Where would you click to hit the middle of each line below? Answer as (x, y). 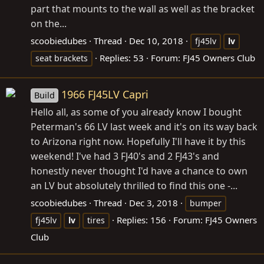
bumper (206, 203)
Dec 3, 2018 (154, 203)
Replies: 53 (122, 58)
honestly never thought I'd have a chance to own (139, 171)
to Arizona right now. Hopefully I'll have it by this (138, 142)
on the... (49, 24)
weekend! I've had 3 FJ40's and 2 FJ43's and (125, 156)
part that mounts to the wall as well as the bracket (143, 9)
